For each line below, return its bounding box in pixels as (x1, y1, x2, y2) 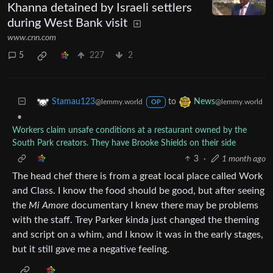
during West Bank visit (7, 16, 127, 29)
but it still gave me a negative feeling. (12, 244, 169, 254)
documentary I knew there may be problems (69, 200, 258, 210)
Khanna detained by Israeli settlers (7, 1, 192, 14)
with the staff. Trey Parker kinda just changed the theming (12, 214, 259, 225)
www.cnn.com (7, 33, 56, 42)
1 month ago (222, 154, 266, 163)
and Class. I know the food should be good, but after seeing (12, 185, 264, 196)
